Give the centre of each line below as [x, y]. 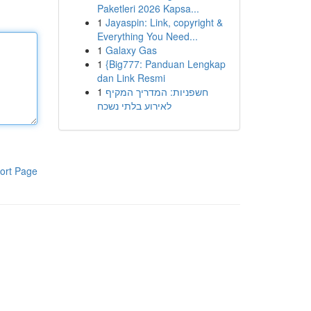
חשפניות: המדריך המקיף [157, 92]
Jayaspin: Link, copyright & [164, 22]
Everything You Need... [147, 36]
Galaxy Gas [131, 50]
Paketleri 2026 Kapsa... [148, 8]
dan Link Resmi [131, 78]
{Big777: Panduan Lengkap [165, 64]
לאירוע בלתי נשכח [134, 106]
